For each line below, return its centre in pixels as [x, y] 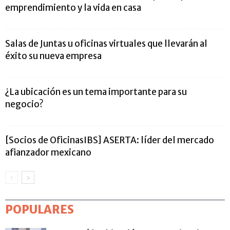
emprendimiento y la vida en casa [73, 7]
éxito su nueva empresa [53, 56]
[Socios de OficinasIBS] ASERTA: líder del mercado [110, 140]
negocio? [24, 104]
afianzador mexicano [48, 152]
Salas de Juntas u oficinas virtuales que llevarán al [106, 43]
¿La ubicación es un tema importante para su [96, 92]
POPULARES [40, 209]
